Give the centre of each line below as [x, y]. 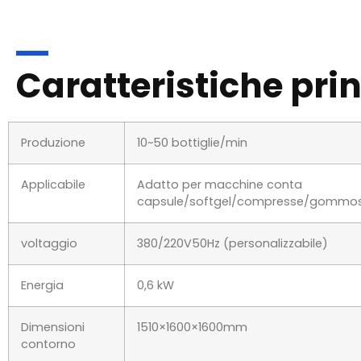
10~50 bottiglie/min [192, 112]
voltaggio [49, 213]
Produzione [53, 112]
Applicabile [53, 154]
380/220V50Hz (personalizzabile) [232, 213]
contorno [48, 314]
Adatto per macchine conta [220, 154]
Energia [42, 255]
